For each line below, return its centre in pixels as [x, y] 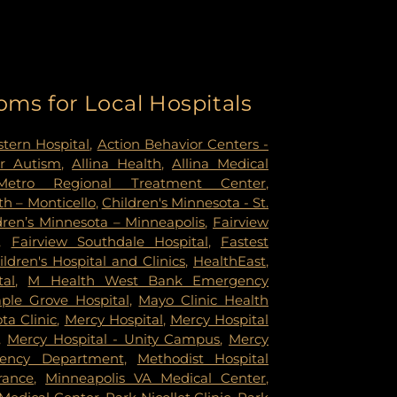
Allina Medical [221, 163]
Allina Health [117, 163]
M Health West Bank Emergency [148, 280]
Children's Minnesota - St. [185, 202]
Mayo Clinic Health [204, 300]
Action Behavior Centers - [183, 144]
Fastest [245, 241]
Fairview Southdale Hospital [109, 241]
